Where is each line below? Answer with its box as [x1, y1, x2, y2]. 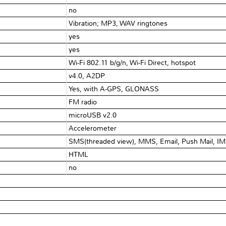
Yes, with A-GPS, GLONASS [69, 84, 159, 93]
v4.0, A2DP [69, 71, 105, 80]
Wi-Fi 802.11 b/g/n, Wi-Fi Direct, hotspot [69, 58, 196, 67]
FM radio [69, 97, 97, 106]
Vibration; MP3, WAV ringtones [69, 19, 168, 28]
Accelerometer [69, 124, 117, 133]
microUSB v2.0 [69, 110, 117, 120]
